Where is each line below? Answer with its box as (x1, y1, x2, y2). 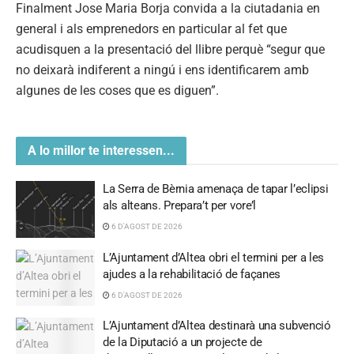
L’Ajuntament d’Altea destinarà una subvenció (103, 318, 331, 333)
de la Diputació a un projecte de (103, 335, 262, 350)
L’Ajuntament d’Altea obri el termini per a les (103, 250, 325, 265)
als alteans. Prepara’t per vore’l (103, 198, 257, 213)
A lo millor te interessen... (28, 143, 175, 159)
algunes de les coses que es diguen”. (16, 82, 222, 98)
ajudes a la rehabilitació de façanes (103, 266, 281, 281)
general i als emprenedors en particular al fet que (16, 21, 287, 36)
